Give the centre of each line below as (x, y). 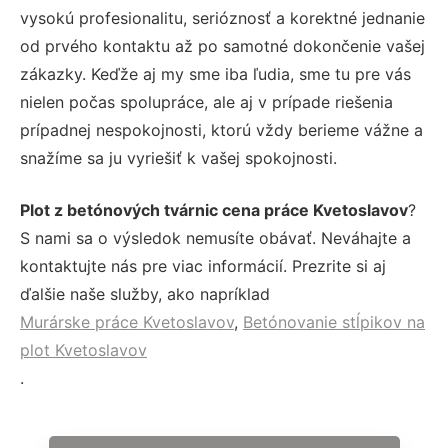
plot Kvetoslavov (83, 349)
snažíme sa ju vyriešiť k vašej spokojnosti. (178, 157)
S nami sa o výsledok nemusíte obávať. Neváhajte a (215, 237)
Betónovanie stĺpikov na (334, 321)
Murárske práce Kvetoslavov (127, 321)
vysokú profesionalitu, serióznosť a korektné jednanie (222, 17)
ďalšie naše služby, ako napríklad (145, 293)
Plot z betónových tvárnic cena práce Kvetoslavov (214, 209)
